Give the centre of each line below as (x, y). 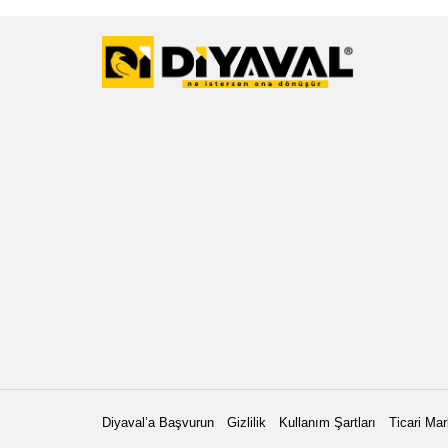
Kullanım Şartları (327, 422)
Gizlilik (246, 422)
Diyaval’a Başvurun (158, 422)
